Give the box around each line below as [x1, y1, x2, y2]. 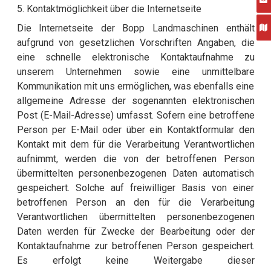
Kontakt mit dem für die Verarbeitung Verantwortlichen [16, 139, 255, 151]
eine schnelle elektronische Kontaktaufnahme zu [16, 51, 255, 64]
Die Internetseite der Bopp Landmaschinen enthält [16, 22, 255, 34]
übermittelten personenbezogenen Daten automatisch [16, 168, 255, 180]
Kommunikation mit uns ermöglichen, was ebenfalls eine [16, 80, 255, 93]
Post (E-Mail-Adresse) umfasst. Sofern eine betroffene [16, 109, 255, 122]
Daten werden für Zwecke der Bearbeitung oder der [16, 226, 255, 238]
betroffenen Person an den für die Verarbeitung [16, 197, 255, 209]
